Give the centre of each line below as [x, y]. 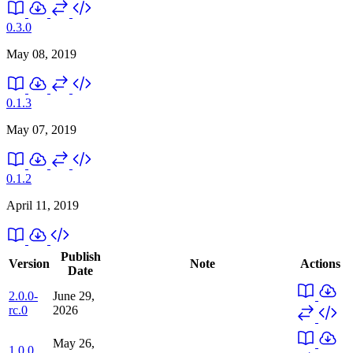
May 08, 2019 [41, 54]
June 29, [74, 295]
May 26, [74, 343]
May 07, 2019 [41, 129]
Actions [320, 263]
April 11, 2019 [43, 205]
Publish [80, 256]
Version [29, 263]
